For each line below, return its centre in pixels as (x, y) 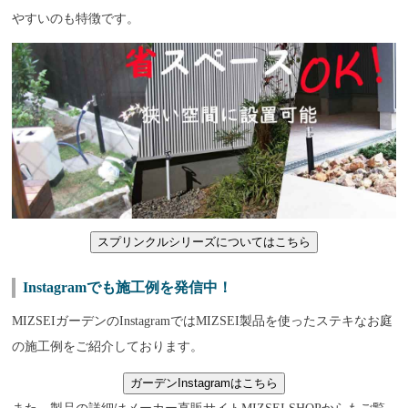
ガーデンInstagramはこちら (204, 383)
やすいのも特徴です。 (76, 18)
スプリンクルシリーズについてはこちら (204, 242)
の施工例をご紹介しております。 (108, 347)
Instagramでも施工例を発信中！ (128, 288)
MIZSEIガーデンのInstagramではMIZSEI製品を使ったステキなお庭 (203, 321)
